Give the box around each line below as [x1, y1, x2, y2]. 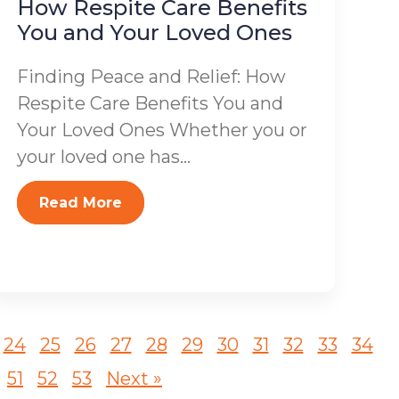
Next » [106, 368, 162, 389]
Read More [39, 194, 123, 211]
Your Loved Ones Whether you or [17, 119, 308, 141]
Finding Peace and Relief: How [17, 66, 287, 87]
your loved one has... [17, 146, 191, 167]
